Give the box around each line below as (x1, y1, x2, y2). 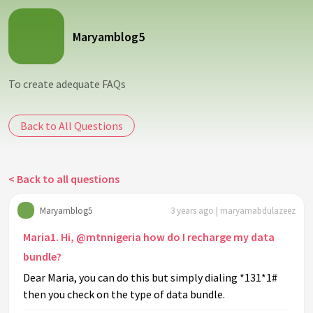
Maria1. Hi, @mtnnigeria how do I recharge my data (23, 230, 275, 244)
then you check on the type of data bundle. (23, 287, 225, 301)
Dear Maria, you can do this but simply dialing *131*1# (23, 270, 277, 284)
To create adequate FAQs (8, 77, 126, 91)
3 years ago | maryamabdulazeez (170, 204, 296, 217)
